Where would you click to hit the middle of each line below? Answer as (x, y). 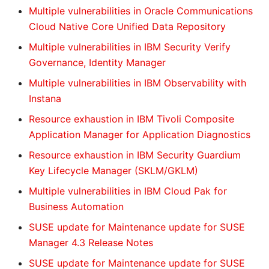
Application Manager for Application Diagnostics (140, 134)
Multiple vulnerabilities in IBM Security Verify (130, 47)
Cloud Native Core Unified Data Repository (127, 26)
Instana (45, 98)
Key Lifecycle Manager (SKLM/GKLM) (113, 171)
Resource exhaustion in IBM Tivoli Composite (131, 119)
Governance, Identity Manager (97, 62)
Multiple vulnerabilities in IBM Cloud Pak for (128, 191)
